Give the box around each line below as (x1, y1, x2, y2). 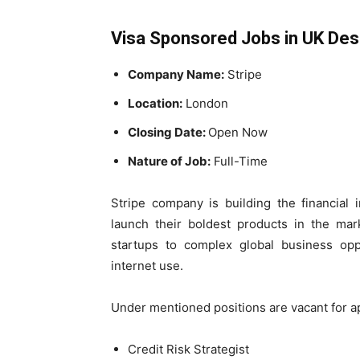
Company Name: (128, 66, 224, 82)
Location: (128, 95, 182, 111)
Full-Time (211, 153, 268, 169)
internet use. (111, 257, 183, 273)
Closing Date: (128, 124, 208, 140)
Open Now (208, 124, 268, 140)
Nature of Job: (128, 153, 211, 169)
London (182, 95, 228, 111)
